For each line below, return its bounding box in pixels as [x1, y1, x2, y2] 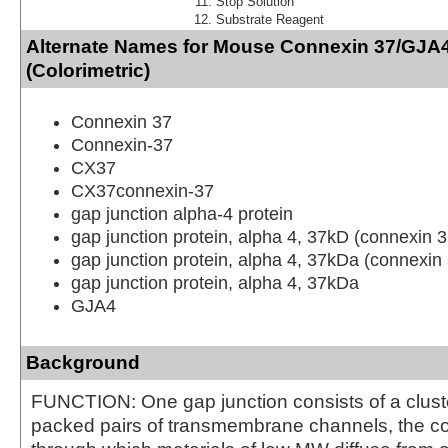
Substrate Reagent [216, 11, 324, 27]
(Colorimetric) [26, 59, 150, 81]
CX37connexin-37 [71, 180, 214, 201]
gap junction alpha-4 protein [71, 203, 293, 224]
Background [26, 351, 140, 373]
